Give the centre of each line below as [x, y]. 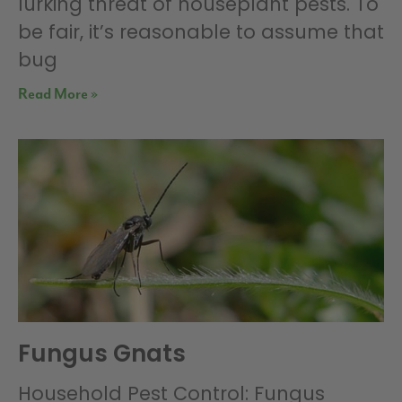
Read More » [58, 95]
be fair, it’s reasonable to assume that [201, 32]
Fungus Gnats [102, 354]
